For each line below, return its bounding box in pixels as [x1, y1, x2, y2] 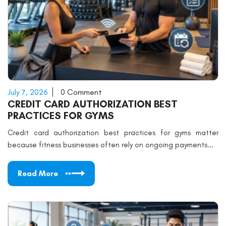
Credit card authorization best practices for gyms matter [8, 128, 218, 137]
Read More [18, 169, 58, 178]
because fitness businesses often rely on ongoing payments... [8, 140, 213, 149]
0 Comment [61, 87, 102, 97]
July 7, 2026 [8, 87, 47, 97]
